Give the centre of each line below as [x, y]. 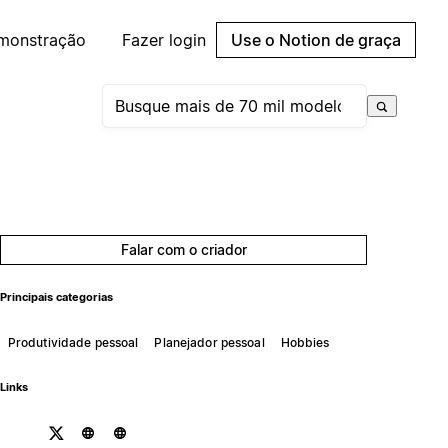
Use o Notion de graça [316, 40]
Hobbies [305, 342]
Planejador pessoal [209, 342]
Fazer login [164, 40]
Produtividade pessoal [73, 342]
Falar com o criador [183, 249]
